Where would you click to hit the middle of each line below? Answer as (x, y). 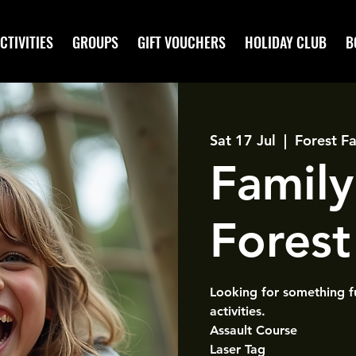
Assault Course (253, 330)
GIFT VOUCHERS (182, 42)
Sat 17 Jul (243, 140)
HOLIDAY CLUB (286, 42)
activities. (238, 311)
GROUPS (95, 42)
